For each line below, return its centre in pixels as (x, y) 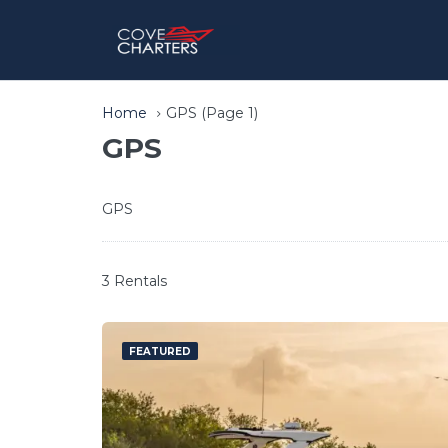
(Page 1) (227, 113)
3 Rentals (134, 281)
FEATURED (160, 352)
